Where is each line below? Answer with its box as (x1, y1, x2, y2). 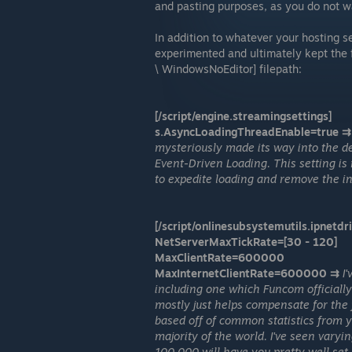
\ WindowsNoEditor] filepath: (155, 62, 302, 75)
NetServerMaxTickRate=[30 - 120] (155, 235, 337, 248)
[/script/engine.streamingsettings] (155, 109, 332, 123)
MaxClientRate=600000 (155, 251, 284, 264)
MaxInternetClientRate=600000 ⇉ (155, 266, 339, 280)
